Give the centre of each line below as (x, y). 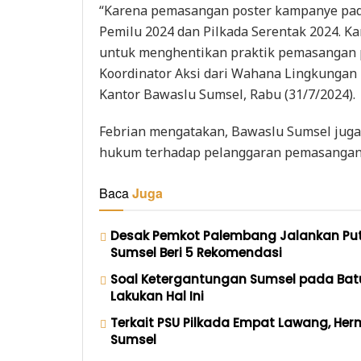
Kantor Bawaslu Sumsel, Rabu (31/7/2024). (227, 95)
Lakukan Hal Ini (157, 297)
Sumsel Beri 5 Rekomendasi (196, 253)
